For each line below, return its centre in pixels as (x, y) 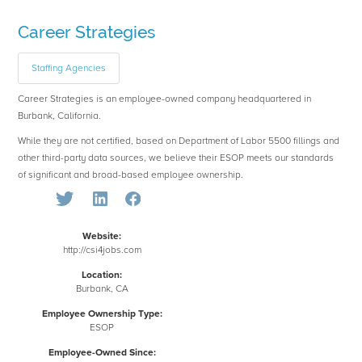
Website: (102, 237)
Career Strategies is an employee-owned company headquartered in (165, 99)
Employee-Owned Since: (102, 353)
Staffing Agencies (69, 69)
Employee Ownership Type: (102, 314)
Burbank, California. (60, 116)
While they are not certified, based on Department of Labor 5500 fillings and (179, 141)
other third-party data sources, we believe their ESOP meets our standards (176, 158)
